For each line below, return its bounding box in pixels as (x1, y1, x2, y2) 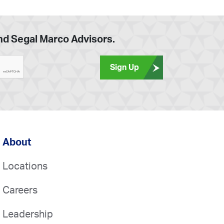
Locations (2, 161, 48, 171)
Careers (2, 185, 38, 195)
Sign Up (110, 63, 139, 71)
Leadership (2, 209, 53, 219)
